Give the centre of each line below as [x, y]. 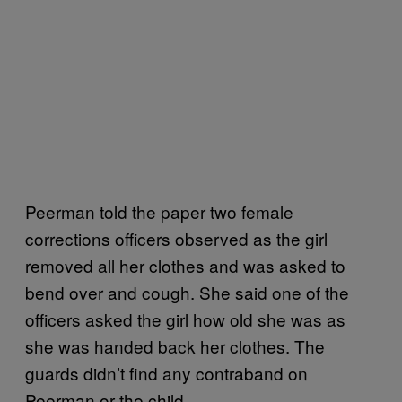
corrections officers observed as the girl [176, 238]
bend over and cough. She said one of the [187, 292]
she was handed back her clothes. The [175, 346]
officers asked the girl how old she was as [185, 319]
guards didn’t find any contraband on [166, 373]
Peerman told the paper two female [159, 211]
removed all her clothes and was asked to [185, 265]
